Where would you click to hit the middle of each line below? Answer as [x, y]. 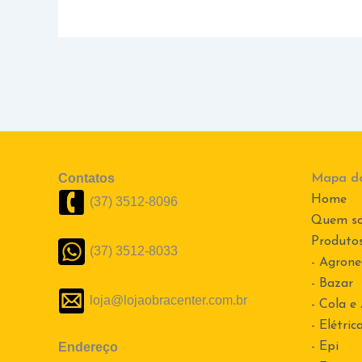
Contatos [86, 179]
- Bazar [332, 284]
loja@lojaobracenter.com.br [168, 300]
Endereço [88, 347]
